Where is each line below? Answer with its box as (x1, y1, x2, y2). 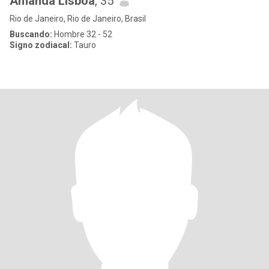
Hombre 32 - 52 (52, 29, 112, 39)
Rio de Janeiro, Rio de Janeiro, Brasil (10, 14, 146, 23)
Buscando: (10, 29, 52, 39)
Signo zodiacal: (10, 40, 72, 50)
